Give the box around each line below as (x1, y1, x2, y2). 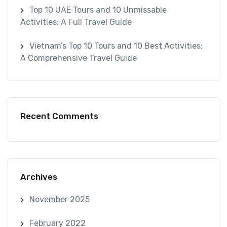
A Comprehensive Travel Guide (20, 53, 137, 63)
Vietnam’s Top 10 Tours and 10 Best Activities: (29, 41, 203, 51)
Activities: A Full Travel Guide (20, 17, 132, 27)
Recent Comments (20, 110, 98, 121)
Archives (20, 171, 57, 182)
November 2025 (29, 195, 90, 205)
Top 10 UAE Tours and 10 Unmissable (29, 5, 167, 15)
